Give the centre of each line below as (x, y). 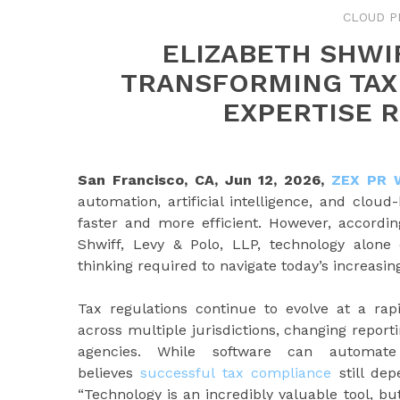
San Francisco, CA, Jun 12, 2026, (205, 180)
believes (109, 373)
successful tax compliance (236, 373)
